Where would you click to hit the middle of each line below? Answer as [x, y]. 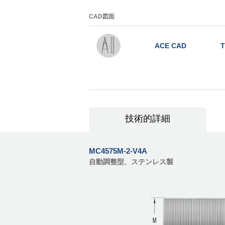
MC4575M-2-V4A [118, 151]
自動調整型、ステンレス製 [131, 162]
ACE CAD [170, 46]
